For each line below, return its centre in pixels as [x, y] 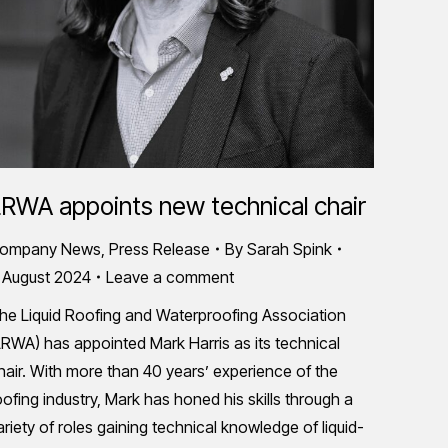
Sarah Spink [289, 249]
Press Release [159, 249]
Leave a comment [170, 277]
